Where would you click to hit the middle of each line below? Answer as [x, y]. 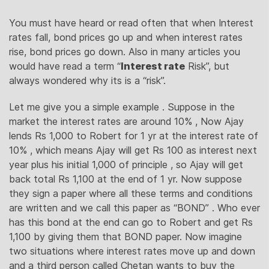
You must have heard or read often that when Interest [131, 23]
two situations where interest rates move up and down [132, 251]
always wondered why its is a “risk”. [87, 81]
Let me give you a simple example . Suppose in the [122, 107]
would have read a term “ [65, 66]
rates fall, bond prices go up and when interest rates [126, 38]
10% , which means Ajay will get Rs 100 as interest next [133, 150]
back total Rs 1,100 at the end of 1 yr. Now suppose [125, 179]
